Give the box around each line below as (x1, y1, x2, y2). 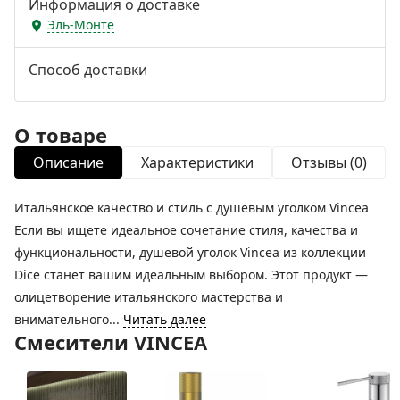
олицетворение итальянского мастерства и (14, 287, 283, 305)
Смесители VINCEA (14, 328, 207, 355)
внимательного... (14, 310, 123, 328)
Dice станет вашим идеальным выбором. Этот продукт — (14, 265, 368, 283)
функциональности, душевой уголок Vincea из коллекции (14, 243, 366, 261)
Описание (33, 152, 104, 172)
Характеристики (141, 152, 254, 172)
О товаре (14, 121, 107, 148)
